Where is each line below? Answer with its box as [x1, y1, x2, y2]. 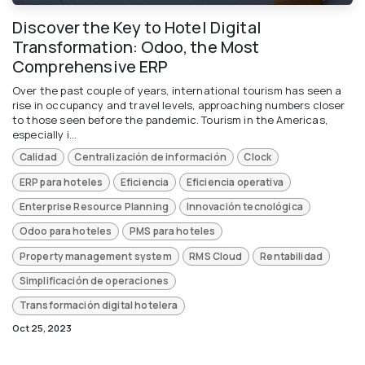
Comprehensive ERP [12, 55, 169, 77]
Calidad [19, 150, 57, 165]
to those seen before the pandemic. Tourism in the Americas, [12, 112, 328, 127]
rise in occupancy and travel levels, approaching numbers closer [12, 97, 345, 112]
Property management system [19, 248, 172, 263]
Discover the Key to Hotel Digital [12, 15, 262, 38]
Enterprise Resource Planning [19, 199, 169, 213]
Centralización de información [74, 150, 226, 165]
